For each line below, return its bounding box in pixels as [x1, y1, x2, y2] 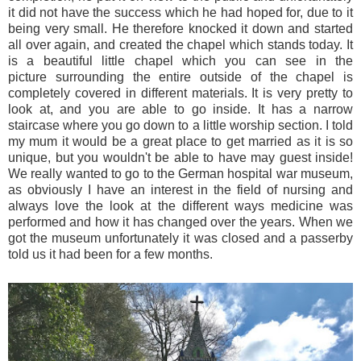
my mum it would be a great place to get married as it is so [8, 135, 353, 149]
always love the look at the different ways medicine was [8, 199, 353, 214]
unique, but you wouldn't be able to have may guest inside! [8, 151, 353, 165]
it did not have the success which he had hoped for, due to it [8, 6, 353, 20]
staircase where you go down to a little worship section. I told [8, 118, 353, 133]
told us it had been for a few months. [8, 247, 213, 262]
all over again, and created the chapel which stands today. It [8, 38, 353, 52]
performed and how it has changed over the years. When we [8, 215, 353, 230]
